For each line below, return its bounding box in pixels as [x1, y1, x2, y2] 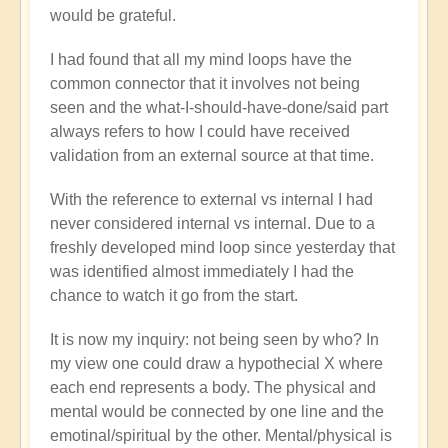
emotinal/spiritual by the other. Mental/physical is [50, 426, 392, 444]
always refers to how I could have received [50, 122, 350, 140]
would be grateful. [50, 6, 176, 24]
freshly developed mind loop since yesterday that [50, 238, 395, 256]
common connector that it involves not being [50, 74, 360, 92]
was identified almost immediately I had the [50, 262, 354, 280]
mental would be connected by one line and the [50, 402, 384, 420]
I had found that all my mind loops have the [50, 50, 352, 68]
